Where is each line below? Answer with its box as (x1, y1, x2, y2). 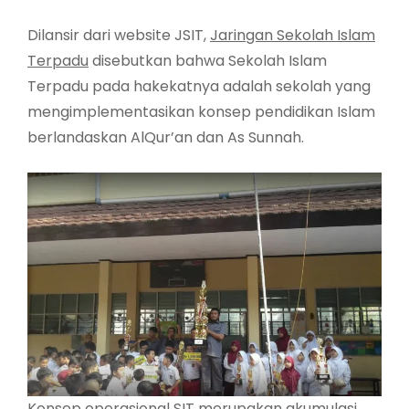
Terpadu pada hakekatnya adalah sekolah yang (27, 76, 371, 98)
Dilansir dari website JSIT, (27, 25, 210, 47)
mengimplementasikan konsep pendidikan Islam (27, 101, 375, 123)
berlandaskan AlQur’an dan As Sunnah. (27, 127, 304, 149)
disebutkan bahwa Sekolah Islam (89, 50, 327, 72)
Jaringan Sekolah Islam (210, 25, 375, 47)
